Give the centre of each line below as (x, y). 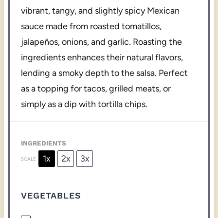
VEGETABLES (51, 196)
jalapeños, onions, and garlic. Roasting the (102, 42)
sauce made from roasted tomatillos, (91, 27)
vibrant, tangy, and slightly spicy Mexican (100, 11)
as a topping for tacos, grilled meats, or (96, 89)
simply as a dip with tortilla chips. (84, 104)
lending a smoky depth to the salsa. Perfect (105, 73)
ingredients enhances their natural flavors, (102, 58)
